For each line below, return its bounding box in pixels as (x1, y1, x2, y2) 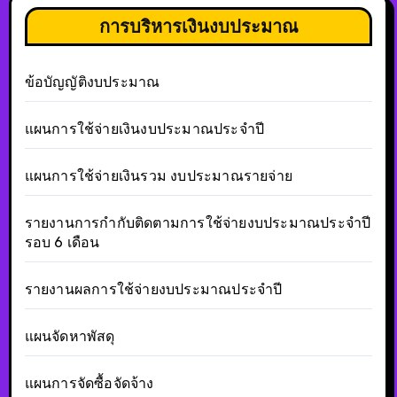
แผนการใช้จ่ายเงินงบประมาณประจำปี (24, 120, 264, 137)
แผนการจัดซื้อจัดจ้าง (24, 374, 154, 392)
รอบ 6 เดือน (24, 233, 100, 251)
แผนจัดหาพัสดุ (24, 327, 115, 345)
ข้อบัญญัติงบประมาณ (24, 73, 160, 90)
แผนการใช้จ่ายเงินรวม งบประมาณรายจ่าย (24, 167, 292, 184)
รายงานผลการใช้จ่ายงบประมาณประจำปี (24, 280, 283, 298)
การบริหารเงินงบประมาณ (98, 14, 299, 37)
